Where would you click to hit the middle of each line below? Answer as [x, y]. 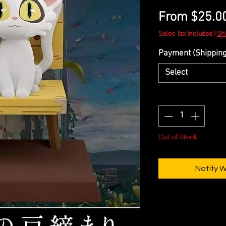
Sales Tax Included [185, 34]
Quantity [173, 96]
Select [176, 73]
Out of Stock [178, 137]
